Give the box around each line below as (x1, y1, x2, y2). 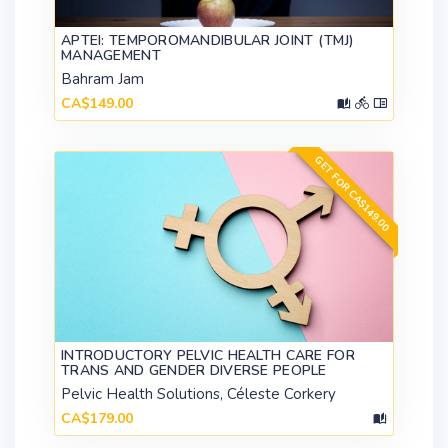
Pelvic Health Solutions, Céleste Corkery (61, 384, 336, 405)
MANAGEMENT (61, 46, 161, 65)
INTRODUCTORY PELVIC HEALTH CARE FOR (61, 346, 355, 366)
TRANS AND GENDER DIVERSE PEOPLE (61, 361, 327, 381)
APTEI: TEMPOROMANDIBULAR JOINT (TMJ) (61, 31, 355, 50)
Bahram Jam (61, 69, 144, 89)
